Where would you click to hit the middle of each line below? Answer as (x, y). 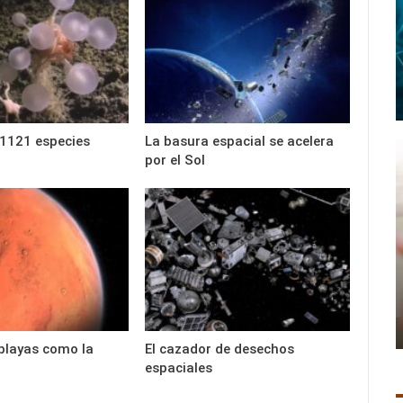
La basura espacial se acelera (240, 142)
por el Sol (175, 161)
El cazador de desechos (220, 349)
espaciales (179, 368)
